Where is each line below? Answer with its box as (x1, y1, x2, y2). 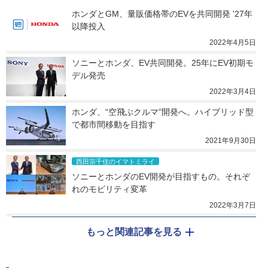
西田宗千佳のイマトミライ (76, 157, 155, 165)
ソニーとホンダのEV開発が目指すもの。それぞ (72, 171, 250, 181)
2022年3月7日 (209, 200, 256, 209)
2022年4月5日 (209, 38, 256, 47)
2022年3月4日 (209, 87, 256, 96)
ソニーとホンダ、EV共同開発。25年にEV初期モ (72, 57, 254, 68)
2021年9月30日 (205, 136, 256, 145)
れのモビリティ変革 (72, 184, 147, 194)
